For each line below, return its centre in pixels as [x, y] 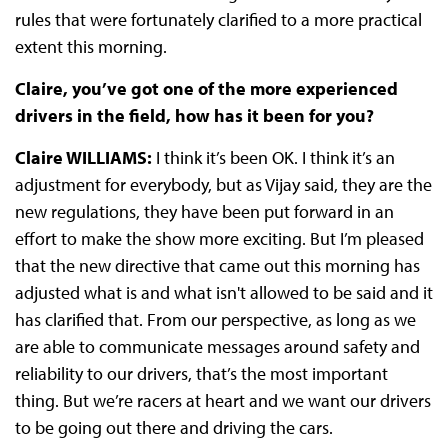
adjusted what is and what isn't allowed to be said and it [223, 293]
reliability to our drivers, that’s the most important [201, 374]
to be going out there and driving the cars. [173, 428]
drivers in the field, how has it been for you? [196, 116]
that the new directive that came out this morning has [217, 266]
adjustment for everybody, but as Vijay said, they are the [223, 185]
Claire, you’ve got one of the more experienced [206, 89]
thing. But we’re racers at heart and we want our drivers [222, 401]
